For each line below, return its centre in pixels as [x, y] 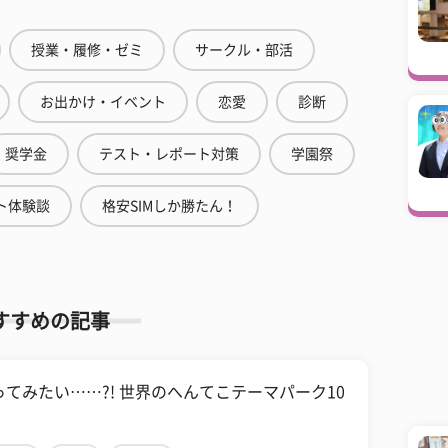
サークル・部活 [244, 50]
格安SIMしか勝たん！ [169, 206]
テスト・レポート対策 [169, 154]
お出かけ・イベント [103, 102]
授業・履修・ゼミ [87, 50]
